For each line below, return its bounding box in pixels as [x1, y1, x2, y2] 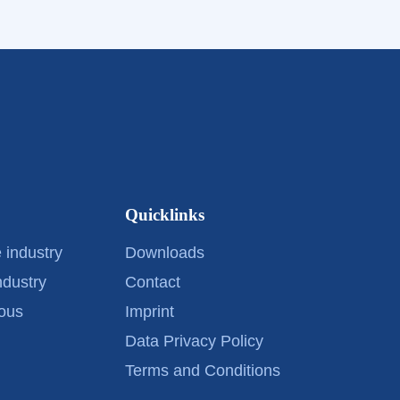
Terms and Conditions [124, 361, 280, 379]
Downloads [124, 243, 204, 262]
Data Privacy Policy [124, 331, 263, 350]
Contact [124, 272, 180, 291]
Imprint [124, 302, 174, 321]
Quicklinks [124, 204, 204, 224]
